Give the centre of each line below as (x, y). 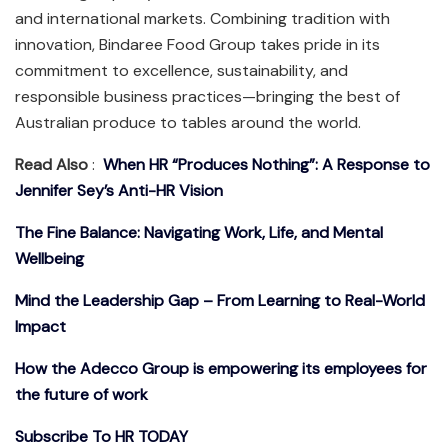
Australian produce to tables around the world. (188, 123)
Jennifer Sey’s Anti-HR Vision (119, 191)
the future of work (81, 395)
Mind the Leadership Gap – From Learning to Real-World (220, 301)
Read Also (51, 165)
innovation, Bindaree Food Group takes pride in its (197, 45)
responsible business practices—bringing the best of (207, 97)
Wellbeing (49, 259)
